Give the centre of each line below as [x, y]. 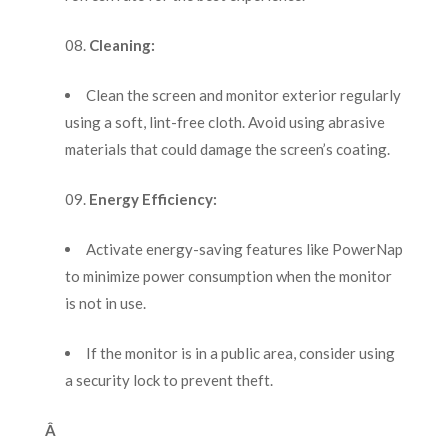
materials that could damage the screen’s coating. [227, 149]
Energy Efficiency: [152, 199]
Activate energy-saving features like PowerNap [244, 249]
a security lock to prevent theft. [168, 380]
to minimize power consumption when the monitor [228, 276]
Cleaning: [121, 45]
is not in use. [105, 303]
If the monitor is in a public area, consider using [240, 353]
